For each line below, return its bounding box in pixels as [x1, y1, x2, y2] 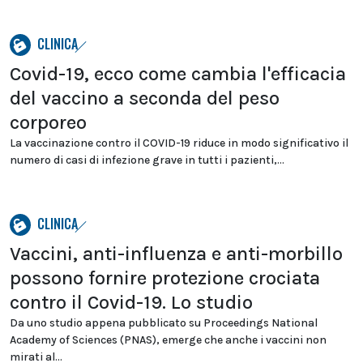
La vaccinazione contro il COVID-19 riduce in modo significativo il [10, 136, 348, 150]
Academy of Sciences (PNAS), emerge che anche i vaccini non [10, 333, 327, 347]
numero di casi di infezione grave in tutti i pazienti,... [10, 153, 284, 167]
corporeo [10, 111, 87, 134]
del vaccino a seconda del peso [10, 87, 280, 109]
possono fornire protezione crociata [10, 267, 320, 289]
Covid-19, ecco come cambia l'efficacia [10, 62, 346, 85]
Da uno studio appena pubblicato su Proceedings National [10, 316, 318, 330]
